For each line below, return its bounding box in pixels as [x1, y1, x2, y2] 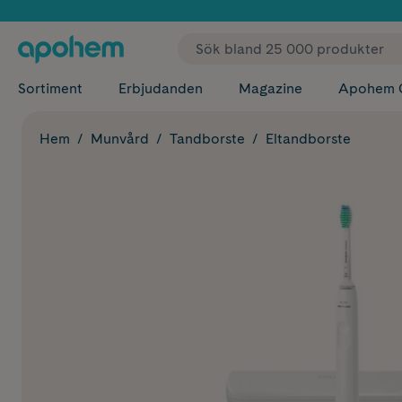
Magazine [239, 80, 302, 97]
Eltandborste [266, 130, 351, 147]
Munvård [91, 130, 149, 147]
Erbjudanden [118, 80, 203, 97]
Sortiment [18, 80, 83, 97]
